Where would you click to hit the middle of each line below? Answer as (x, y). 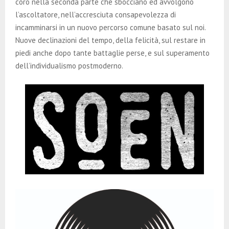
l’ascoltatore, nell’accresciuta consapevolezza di (96, 15)
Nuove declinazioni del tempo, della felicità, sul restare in (110, 40)
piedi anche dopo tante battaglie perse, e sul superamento (112, 53)
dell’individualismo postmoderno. (69, 66)
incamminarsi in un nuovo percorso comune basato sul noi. (110, 28)
